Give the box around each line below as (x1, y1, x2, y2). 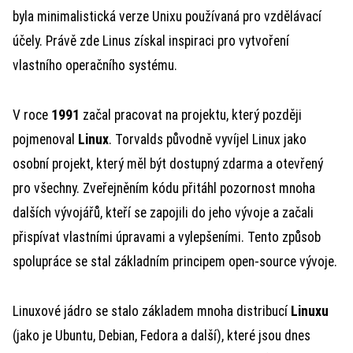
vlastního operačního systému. (13, 58, 177, 73)
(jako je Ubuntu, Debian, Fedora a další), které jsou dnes (13, 328, 310, 344)
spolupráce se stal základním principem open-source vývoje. (13, 254, 337, 269)
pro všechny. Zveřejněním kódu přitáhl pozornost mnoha (13, 180, 315, 196)
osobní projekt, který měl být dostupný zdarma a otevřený (13, 156, 323, 172)
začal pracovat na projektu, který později (80, 107, 302, 123)
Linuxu (291, 303, 329, 319)
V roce (13, 107, 51, 123)
